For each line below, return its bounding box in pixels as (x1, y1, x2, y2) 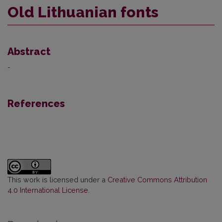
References (7, 98, 65, 110)
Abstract (7, 46, 51, 58)
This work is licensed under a (7, 175, 108, 184)
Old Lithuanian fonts (7, 3, 159, 21)
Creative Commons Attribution (108, 175, 207, 184)
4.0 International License (7, 186, 88, 195)
